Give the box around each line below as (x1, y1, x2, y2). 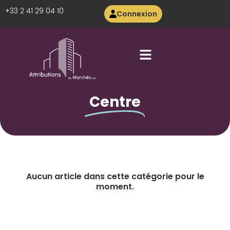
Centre (89, 92, 141, 112)
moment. (96, 181, 134, 193)
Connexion (116, 9, 157, 19)
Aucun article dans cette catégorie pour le (26, 170, 204, 182)
